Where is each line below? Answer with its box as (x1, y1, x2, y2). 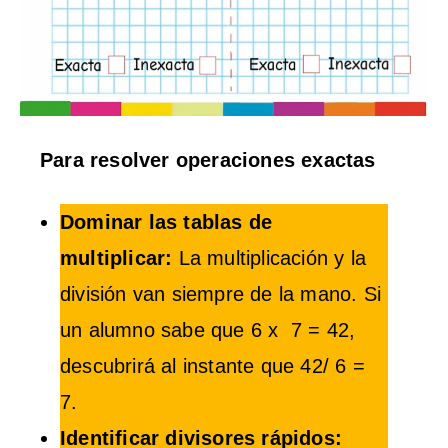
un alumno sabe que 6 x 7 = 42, (60, 318, 356, 341)
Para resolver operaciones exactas (40, 148, 376, 171)
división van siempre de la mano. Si (60, 282, 382, 305)
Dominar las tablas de (60, 210, 273, 233)
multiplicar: (60, 246, 179, 269)
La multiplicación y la (178, 246, 367, 269)
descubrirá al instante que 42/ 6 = (60, 354, 365, 377)
